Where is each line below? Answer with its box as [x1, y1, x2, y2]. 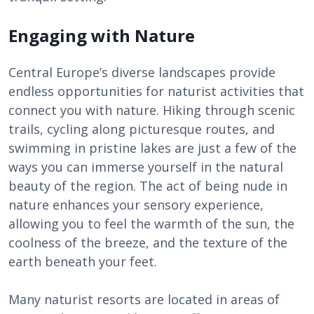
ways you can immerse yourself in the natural [8, 158, 283, 175]
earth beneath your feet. [8, 253, 157, 270]
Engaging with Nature [8, 24, 195, 47]
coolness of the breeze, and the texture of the [8, 234, 287, 251]
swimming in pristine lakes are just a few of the [8, 139, 296, 156]
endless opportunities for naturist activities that [8, 83, 304, 100]
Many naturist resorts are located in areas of [8, 291, 280, 308]
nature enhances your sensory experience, [8, 196, 264, 213]
